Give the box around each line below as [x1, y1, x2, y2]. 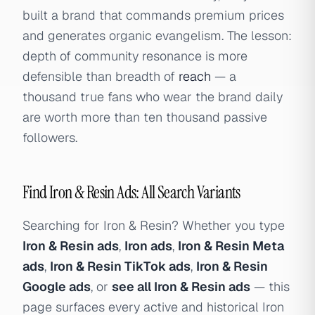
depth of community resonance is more [22, 48, 247, 64]
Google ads [22, 278, 91, 295]
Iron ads [124, 238, 172, 254]
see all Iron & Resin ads [112, 278, 250, 295]
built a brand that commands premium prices [22, 7, 284, 23]
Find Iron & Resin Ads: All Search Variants [22, 181, 240, 203]
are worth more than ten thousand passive [22, 109, 267, 125]
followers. [22, 129, 77, 146]
